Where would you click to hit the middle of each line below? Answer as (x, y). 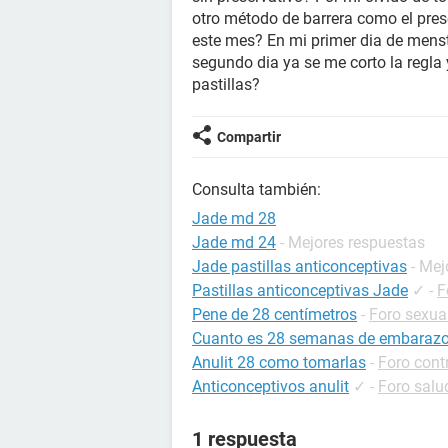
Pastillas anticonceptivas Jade (300, 290)
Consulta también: (256, 189)
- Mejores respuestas (352, 242)
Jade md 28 (234, 218)
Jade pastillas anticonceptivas (299, 266)
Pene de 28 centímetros (274, 314)
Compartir (249, 137)
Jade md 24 (234, 242)
